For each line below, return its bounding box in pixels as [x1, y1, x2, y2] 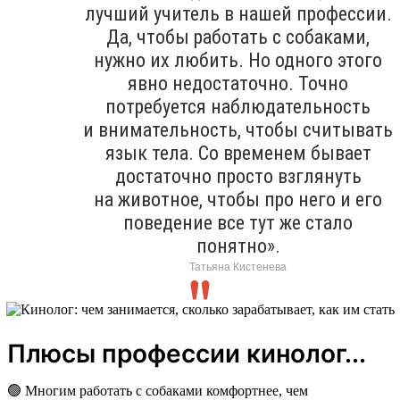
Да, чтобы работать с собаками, [106, 25, 370, 48]
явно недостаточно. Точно [128, 71, 348, 95]
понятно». [196, 234, 280, 257]
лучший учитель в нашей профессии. [84, 2, 392, 25]
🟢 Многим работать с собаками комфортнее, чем [7, 382, 308, 398]
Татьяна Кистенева [189, 260, 287, 273]
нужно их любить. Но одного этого [94, 48, 382, 71]
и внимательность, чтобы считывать [83, 118, 393, 141]
